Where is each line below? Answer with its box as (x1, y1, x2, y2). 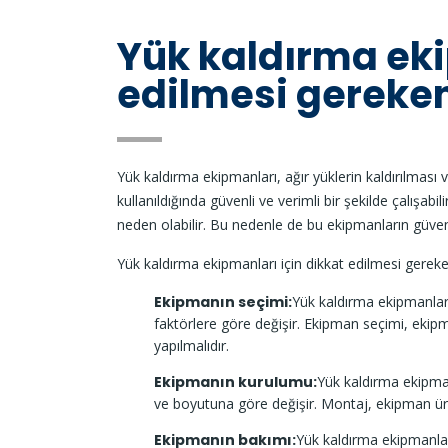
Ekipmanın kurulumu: (154, 371, 317, 392)
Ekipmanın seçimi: (154, 291, 292, 312)
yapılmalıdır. (154, 335, 229, 355)
